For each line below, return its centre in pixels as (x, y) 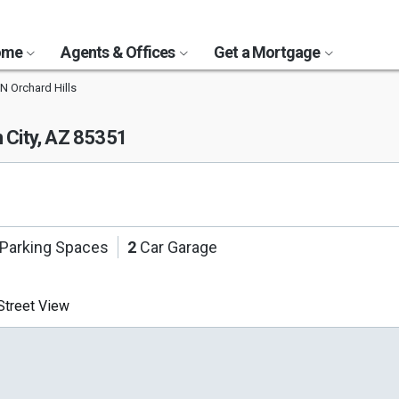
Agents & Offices (119, 52)
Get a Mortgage (268, 52)
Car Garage (177, 247)
